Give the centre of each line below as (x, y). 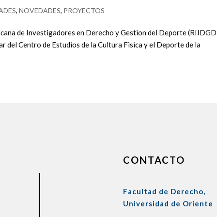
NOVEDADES (40, 10)
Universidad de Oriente (168, 203)
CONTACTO (154, 160)
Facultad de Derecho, (164, 191)
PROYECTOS (84, 10)
